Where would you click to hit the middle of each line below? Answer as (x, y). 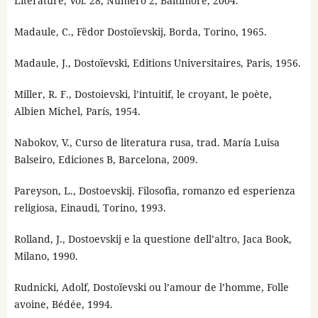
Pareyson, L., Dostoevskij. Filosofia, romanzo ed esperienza (154, 191)
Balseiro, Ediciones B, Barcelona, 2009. (106, 160)
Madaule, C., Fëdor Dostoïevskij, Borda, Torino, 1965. (140, 32)
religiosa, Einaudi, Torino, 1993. (90, 208)
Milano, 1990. (46, 256)
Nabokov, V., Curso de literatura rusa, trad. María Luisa (147, 143)
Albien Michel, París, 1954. (77, 111)
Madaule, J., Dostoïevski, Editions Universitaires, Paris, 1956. (157, 63)
